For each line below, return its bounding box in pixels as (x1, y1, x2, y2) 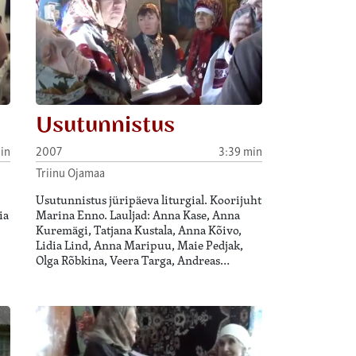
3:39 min (218, 141, 262, 159)
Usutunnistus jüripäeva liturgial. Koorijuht (36, 192, 262, 209)
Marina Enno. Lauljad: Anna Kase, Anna (36, 207, 241, 224)
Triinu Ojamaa (36, 164, 106, 181)
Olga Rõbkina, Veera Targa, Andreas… (36, 252, 230, 269)
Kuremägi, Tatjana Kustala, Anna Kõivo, (36, 222, 242, 239)
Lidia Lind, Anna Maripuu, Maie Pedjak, (36, 237, 244, 254)
